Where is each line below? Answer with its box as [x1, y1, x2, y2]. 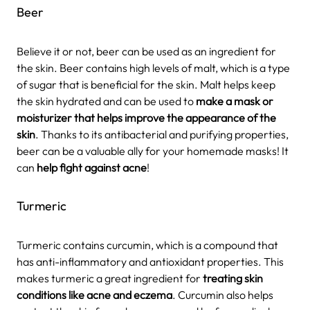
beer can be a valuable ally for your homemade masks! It [17, 143, 289, 158]
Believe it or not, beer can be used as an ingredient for [17, 44, 276, 58]
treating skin [203, 271, 263, 285]
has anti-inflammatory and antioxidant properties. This [17, 254, 284, 268]
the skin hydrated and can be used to [17, 93, 196, 108]
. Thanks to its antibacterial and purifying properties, [35, 127, 289, 141]
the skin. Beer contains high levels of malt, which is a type [17, 60, 290, 75]
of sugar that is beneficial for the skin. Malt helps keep [17, 77, 275, 91]
